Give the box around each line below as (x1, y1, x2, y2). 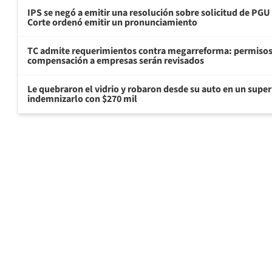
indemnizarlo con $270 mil (27, 92, 137, 106)
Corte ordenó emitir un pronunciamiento (27, 16, 197, 30)
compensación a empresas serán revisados (27, 54, 204, 68)
